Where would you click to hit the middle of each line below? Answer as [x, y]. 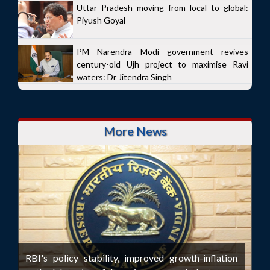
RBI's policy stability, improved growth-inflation [132, 257]
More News [135, 131]
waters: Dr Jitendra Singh [124, 77]
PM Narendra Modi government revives [162, 52]
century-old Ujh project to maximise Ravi [162, 64]
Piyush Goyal [101, 20]
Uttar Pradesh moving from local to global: [162, 8]
